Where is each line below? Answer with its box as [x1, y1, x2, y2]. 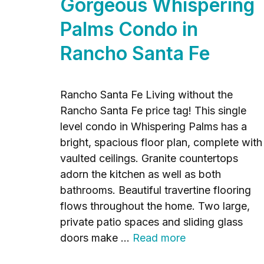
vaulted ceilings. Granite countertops [60, 152, 238, 164]
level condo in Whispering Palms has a [60, 120, 247, 133]
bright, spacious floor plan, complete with [60, 136, 262, 148]
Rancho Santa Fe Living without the [60, 88, 233, 101]
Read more [133, 232, 186, 244]
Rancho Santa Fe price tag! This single [60, 104, 246, 117]
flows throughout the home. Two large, [60, 200, 250, 212]
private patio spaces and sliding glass [60, 216, 243, 228]
